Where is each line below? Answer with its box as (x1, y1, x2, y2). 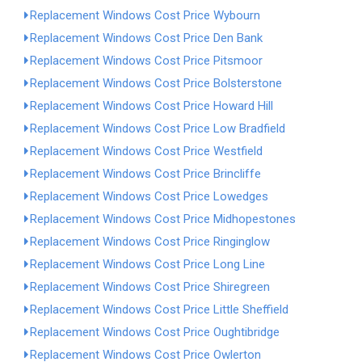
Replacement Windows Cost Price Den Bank (30, 31, 263, 45)
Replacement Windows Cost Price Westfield (30, 144, 263, 158)
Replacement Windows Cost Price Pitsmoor (30, 53, 263, 68)
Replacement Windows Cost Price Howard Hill (30, 99, 273, 113)
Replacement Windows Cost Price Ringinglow (30, 234, 270, 249)
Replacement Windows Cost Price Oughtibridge (30, 325, 280, 339)
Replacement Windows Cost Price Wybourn (30, 8, 260, 23)
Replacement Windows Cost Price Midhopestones (30, 212, 296, 226)
